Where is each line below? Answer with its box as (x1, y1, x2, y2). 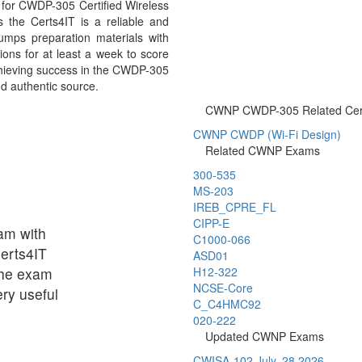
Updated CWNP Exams (205, 328, 324, 344)
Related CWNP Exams (205, 142, 320, 158)
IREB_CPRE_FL (193, 199, 276, 215)
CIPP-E (193, 215, 229, 231)
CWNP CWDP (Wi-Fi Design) (193, 126, 341, 142)
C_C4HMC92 (193, 296, 261, 312)
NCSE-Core (193, 280, 253, 296)
